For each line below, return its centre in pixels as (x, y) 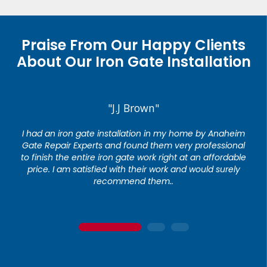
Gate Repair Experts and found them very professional (133, 145)
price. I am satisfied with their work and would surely (133, 169)
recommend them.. (133, 181)
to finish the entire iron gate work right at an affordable (133, 157)
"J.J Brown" (133, 108)
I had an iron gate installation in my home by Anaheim (133, 133)
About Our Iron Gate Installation (133, 61)
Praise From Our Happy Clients (133, 45)
